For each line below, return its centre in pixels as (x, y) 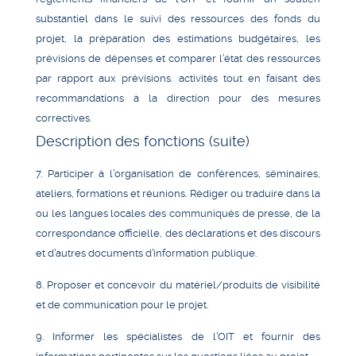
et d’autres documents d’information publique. (146, 253)
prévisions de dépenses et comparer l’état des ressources (178, 58)
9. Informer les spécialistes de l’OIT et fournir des (178, 336)
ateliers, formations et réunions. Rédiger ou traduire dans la (178, 193)
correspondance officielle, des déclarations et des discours (178, 233)
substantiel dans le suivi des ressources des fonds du (178, 18)
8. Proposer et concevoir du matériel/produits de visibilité (178, 284)
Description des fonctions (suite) (143, 141)
